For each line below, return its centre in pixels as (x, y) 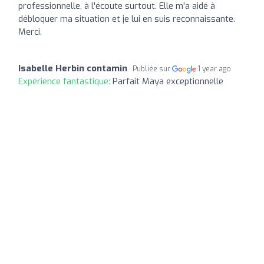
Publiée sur (152, 69)
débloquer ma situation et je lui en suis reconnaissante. (127, 19)
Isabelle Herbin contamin (73, 68)
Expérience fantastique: (65, 81)
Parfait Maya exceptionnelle (168, 81)
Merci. (30, 32)
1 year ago (215, 69)
